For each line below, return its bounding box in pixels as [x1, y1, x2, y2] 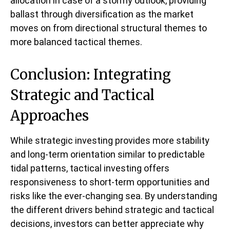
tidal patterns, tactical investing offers [10, 163, 169, 174]
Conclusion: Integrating [10, 66, 171, 84]
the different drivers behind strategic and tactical [10, 204, 214, 216]
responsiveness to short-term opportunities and [10, 177, 209, 188]
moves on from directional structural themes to [10, 23, 207, 34]
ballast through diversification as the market [10, 9, 194, 20]
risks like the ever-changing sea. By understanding [10, 190, 217, 202]
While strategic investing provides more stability [10, 135, 209, 146]
